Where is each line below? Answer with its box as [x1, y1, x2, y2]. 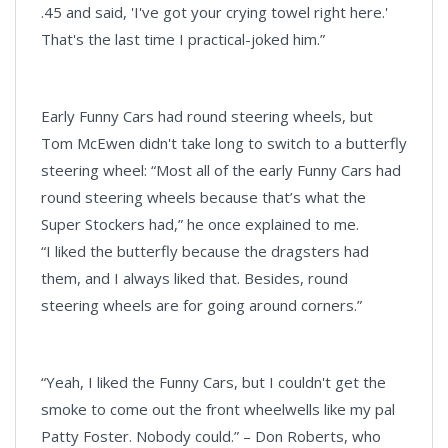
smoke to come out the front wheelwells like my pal [41, 399, 395, 419]
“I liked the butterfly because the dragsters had [41, 241, 369, 261]
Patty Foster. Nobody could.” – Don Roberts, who [41, 426, 381, 446]
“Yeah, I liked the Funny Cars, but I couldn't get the [41, 372, 386, 392]
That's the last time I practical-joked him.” [41, 29, 325, 49]
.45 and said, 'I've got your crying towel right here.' [41, 2, 388, 22]
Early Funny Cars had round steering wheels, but [41, 106, 373, 126]
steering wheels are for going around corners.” [41, 295, 362, 315]
